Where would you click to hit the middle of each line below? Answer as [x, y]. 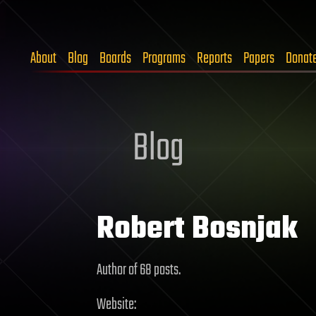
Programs [164, 59]
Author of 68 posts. [139, 270]
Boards [115, 59]
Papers [259, 59]
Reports [214, 59]
